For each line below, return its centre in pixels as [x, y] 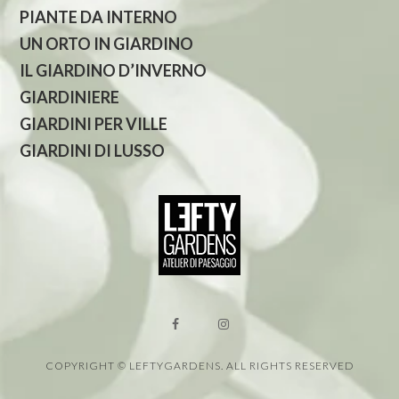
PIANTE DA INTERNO [99, 17]
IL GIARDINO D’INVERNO [114, 70]
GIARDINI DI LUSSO [93, 151]
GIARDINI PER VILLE [94, 124]
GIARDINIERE [70, 97]
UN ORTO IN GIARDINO [107, 44]
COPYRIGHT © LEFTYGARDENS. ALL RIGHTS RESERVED [199, 366]
